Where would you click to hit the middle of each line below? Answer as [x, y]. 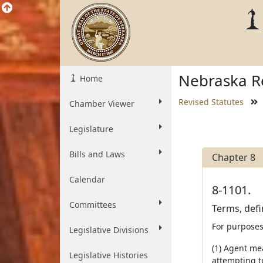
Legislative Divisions [109, 230]
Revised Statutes [211, 102]
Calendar [87, 179]
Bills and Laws [97, 154]
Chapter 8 [233, 157]
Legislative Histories [109, 255]
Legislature [91, 129]
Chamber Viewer [102, 104]
